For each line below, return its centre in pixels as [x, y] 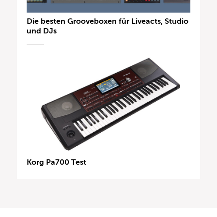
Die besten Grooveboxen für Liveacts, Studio [108, 22]
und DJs [42, 31]
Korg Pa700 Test [56, 163]
